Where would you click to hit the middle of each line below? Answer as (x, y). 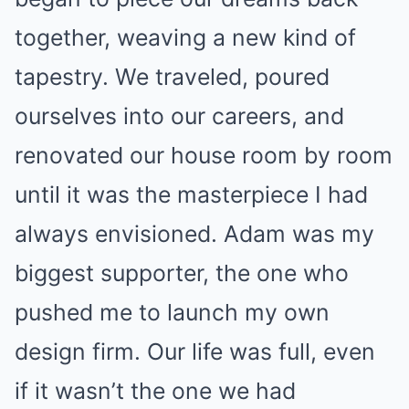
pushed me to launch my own (172, 312)
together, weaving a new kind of (185, 37)
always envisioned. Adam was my (194, 233)
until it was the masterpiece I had (191, 194)
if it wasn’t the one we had (155, 390)
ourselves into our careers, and (179, 115)
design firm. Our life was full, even (195, 351)
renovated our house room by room (204, 155)
